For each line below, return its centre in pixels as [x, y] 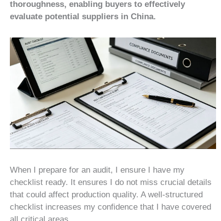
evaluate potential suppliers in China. [83, 17]
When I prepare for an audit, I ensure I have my [97, 170]
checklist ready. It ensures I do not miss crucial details [111, 182]
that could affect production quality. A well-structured [106, 194]
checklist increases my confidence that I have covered [110, 207]
